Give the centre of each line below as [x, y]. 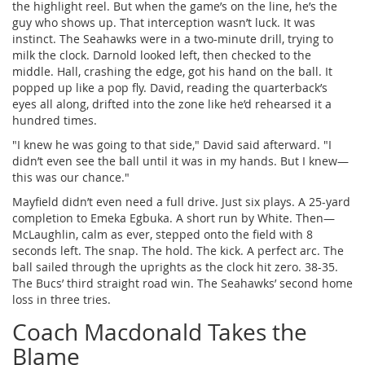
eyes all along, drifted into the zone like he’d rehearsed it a [172, 103]
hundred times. [55, 120]
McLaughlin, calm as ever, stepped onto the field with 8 [163, 234]
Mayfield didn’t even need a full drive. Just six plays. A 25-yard [181, 201]
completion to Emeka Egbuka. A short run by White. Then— [174, 218]
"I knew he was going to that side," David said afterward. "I [172, 144]
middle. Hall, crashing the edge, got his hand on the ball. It [172, 71]
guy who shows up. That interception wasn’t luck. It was [164, 22]
